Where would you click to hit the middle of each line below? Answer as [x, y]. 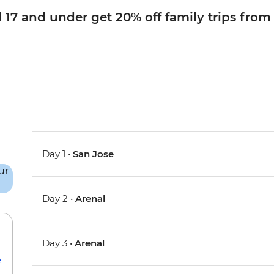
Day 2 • [59, 199]
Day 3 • [59, 243]
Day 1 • [58, 154]
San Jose [94, 154]
